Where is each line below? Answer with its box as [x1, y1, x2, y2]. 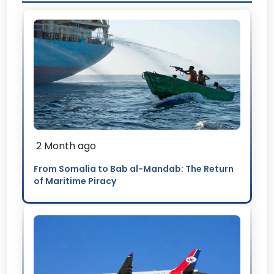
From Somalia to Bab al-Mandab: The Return [34, 162, 234, 175]
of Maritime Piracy [34, 174, 116, 187]
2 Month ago [36, 138, 96, 153]
